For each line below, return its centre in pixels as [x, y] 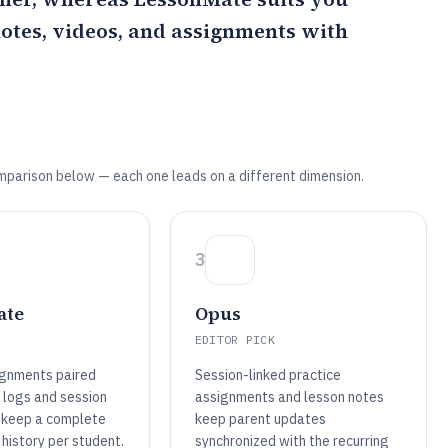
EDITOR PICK [235, 339]
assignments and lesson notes [289, 397]
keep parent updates [260, 419]
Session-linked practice [267, 375]
